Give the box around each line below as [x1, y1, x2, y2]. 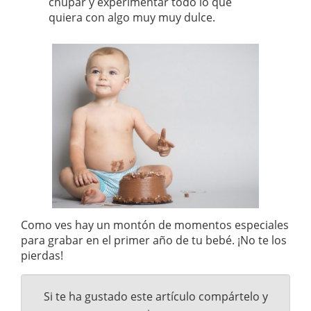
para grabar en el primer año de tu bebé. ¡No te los [21, 232, 287, 248]
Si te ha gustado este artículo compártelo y [43, 288, 268, 304]
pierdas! [21, 247, 63, 263]
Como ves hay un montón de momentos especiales [21, 217, 289, 233]
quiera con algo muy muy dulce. [49, 9, 215, 25]
